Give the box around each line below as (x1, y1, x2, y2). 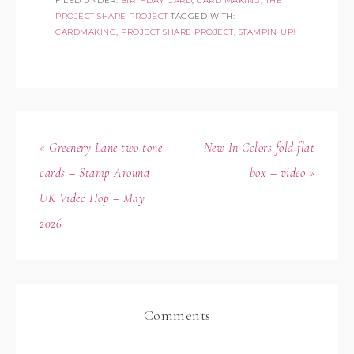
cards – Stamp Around (40, 165, 149, 181)
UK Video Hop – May (40, 190, 145, 206)
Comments (143, 307, 211, 324)
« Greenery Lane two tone (40, 140, 162, 156)
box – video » (249, 165, 314, 181)
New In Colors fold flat (203, 140, 314, 156)
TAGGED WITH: (171, 11, 235, 21)
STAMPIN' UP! (238, 27, 296, 37)
